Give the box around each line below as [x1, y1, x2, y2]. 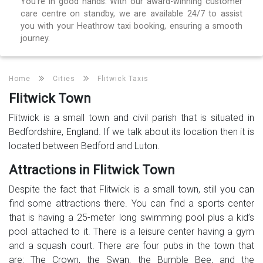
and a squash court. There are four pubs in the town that [9, 240, 254, 251]
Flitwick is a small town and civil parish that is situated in [9, 112, 254, 123]
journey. [21, 33, 50, 43]
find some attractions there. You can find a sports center [9, 197, 254, 209]
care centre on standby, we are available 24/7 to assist [21, 8, 242, 19]
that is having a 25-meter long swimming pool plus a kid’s [9, 211, 254, 223]
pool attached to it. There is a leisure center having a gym [9, 225, 254, 237]
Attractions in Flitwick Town [9, 162, 175, 177]
